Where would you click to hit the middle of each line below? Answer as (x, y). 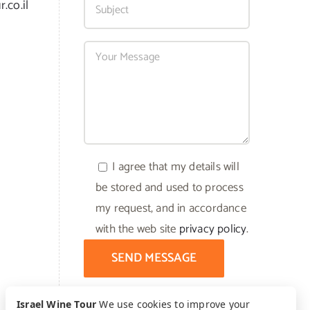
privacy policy (213, 229)
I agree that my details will (176, 167)
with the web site (137, 229)
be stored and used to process (170, 188)
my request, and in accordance (171, 208)
